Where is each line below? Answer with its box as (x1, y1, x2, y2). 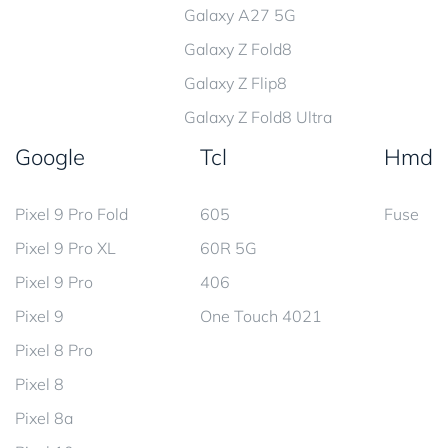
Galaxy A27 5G (184, 5, 296, 26)
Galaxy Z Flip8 (184, 73, 287, 94)
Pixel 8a (15, 408, 73, 429)
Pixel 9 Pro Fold (15, 204, 128, 225)
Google (15, 143, 85, 172)
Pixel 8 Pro (15, 340, 93, 361)
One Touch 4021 (200, 306, 322, 327)
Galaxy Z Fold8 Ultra (184, 107, 332, 128)
